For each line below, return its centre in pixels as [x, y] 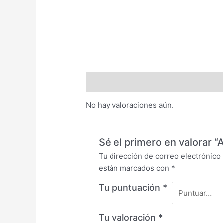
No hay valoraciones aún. [130, 105]
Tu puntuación [131, 188]
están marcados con [135, 168]
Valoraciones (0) [116, 82]
